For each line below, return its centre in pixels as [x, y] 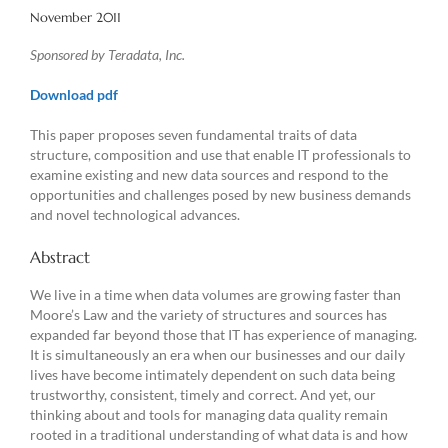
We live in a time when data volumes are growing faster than [215, 295]
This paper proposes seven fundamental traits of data [193, 135]
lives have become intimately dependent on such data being [212, 375]
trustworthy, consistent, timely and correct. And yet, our [203, 395]
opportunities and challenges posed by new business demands [220, 195]
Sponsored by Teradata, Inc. [107, 55]
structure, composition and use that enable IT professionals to [220, 155]
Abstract [60, 257]
